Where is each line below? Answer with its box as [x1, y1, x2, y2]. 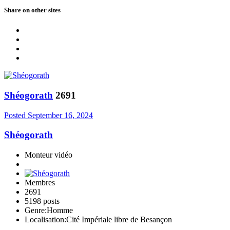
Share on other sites [4, 6, 61, 14]
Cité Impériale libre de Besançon [66, 215, 172, 224]
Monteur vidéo [25, 150, 72, 160]
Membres [25, 178, 55, 187]
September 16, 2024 [28, 110, 93, 120]
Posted [4, 110, 28, 120]
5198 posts [25, 197, 60, 206]
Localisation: [25, 215, 66, 224]
